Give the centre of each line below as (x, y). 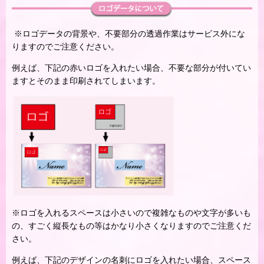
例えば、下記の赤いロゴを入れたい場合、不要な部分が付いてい (131, 67)
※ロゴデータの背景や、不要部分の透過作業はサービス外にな (128, 33)
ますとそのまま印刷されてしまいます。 (86, 80)
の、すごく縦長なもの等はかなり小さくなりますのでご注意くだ (131, 225)
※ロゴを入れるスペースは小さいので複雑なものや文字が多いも (131, 212)
